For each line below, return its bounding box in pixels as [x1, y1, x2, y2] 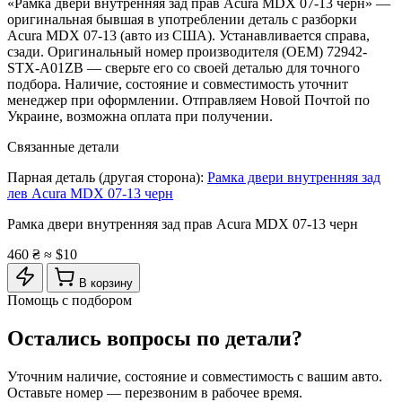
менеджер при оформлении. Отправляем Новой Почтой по [7, 92, 370, 108]
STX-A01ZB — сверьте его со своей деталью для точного [7, 59, 360, 75]
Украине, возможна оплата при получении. [7, 108, 273, 124]
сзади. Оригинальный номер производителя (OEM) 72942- [7, 43, 367, 59]
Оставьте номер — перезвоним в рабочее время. [7, 384, 302, 400]
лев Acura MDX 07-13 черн [7, 185, 173, 201]
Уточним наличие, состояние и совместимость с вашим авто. [7, 368, 382, 384]
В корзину [79, 275, 133, 290]
